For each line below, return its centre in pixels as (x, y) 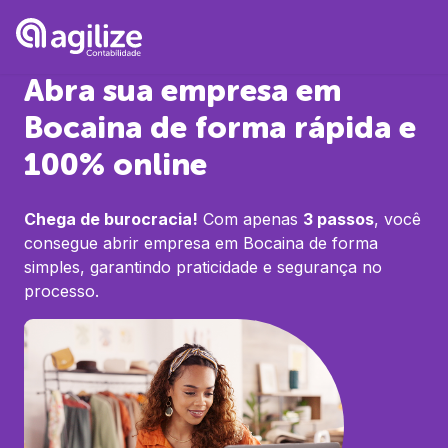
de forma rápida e (279, 127)
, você (397, 219)
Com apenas (248, 219)
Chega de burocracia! (111, 219)
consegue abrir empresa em (131, 243)
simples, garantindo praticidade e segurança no (203, 267)
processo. (61, 291)
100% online (115, 164)
